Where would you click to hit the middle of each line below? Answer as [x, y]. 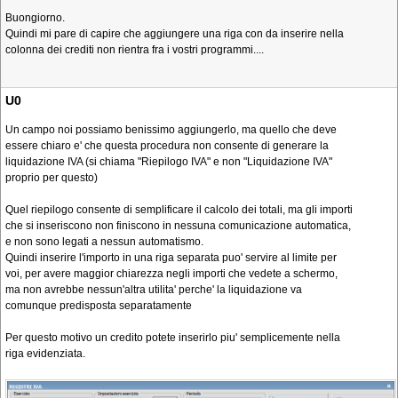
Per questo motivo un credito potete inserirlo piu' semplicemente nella [173, 338]
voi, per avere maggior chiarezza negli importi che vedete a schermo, [171, 274]
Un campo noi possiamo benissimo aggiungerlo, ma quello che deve [171, 130]
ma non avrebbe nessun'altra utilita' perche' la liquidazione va [154, 290]
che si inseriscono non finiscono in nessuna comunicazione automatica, [178, 226]
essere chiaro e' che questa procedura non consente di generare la [167, 146]
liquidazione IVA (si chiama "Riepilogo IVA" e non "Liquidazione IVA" [169, 162]
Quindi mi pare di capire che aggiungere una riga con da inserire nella [175, 34]
